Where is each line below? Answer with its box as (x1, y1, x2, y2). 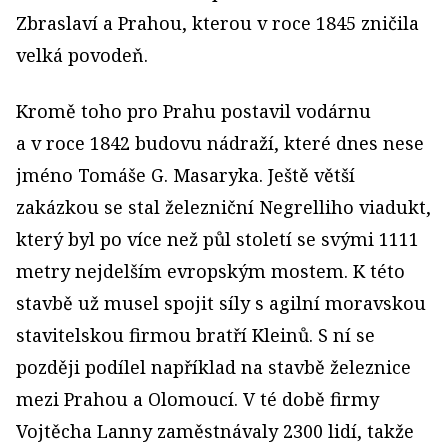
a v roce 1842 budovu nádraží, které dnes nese (16, 130, 424, 155)
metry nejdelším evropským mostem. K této (16, 258, 405, 283)
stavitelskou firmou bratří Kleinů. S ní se (16, 322, 375, 347)
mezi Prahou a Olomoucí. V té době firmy (16, 386, 379, 411)
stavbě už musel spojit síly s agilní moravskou (16, 290, 426, 315)
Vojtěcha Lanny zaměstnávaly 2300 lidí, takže (16, 418, 414, 443)
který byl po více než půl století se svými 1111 (16, 226, 419, 251)
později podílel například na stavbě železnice (16, 354, 411, 379)
